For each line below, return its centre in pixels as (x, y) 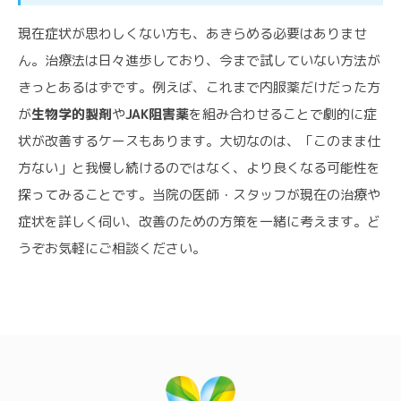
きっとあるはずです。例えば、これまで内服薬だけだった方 (199, 87)
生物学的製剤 (72, 114)
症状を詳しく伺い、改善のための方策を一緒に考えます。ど (199, 221)
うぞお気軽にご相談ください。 (112, 248)
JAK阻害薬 (157, 114)
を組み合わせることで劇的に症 (283, 114)
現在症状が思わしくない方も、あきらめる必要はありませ (192, 33)
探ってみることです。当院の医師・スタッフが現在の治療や (199, 194)
